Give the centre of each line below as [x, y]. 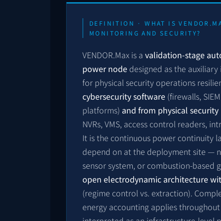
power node [105, 69]
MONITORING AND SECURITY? [145, 33]
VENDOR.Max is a [114, 55]
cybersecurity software [124, 96]
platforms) [102, 110]
